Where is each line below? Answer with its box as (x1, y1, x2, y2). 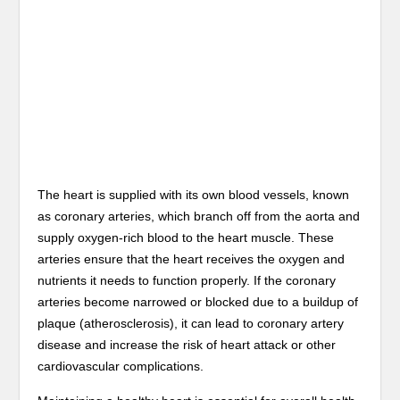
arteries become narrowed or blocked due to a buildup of (37, 295, 359, 309)
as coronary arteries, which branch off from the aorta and (37, 209, 361, 223)
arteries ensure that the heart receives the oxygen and (37, 252, 346, 266)
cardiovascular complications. (37, 359, 204, 373)
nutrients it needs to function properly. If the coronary (37, 273, 337, 287)
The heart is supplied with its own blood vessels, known (37, 187, 350, 202)
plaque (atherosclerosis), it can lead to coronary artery (37, 316, 345, 330)
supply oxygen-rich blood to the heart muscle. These (37, 230, 335, 245)
